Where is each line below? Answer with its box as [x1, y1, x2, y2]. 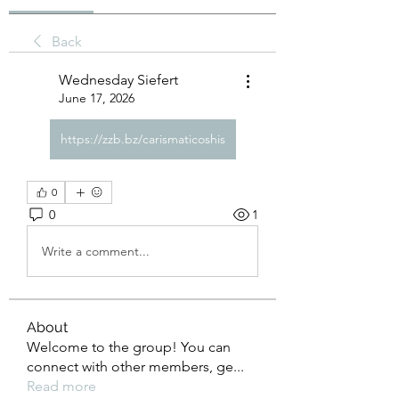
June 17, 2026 [59, 90, 134, 106]
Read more [27, 378, 96, 395]
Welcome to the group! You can [27, 338, 231, 355]
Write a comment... [42, 242, 150, 259]
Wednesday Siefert [59, 71, 178, 88]
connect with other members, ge [27, 358, 233, 375]
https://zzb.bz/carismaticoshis [60, 131, 225, 147]
